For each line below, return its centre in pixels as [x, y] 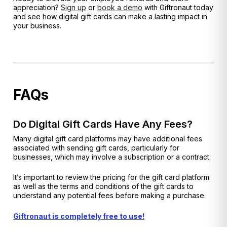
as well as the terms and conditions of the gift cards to [103, 186]
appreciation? [37, 8]
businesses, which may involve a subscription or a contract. [112, 157]
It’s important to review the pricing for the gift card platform [111, 177]
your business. [37, 26]
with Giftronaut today [178, 8]
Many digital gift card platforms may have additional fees [108, 138]
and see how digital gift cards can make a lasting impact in [110, 17]
